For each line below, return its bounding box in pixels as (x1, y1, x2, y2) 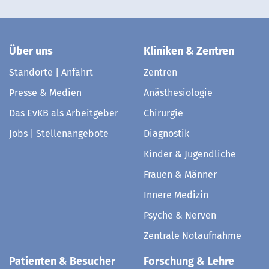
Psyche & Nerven (144, 214, 216, 226)
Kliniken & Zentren (144, 49, 234, 62)
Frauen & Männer (144, 173, 217, 185)
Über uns (9, 49, 53, 62)
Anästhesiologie (144, 91, 213, 103)
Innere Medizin (144, 193, 208, 205)
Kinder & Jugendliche (144, 153, 236, 165)
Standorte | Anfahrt (9, 71, 93, 83)
